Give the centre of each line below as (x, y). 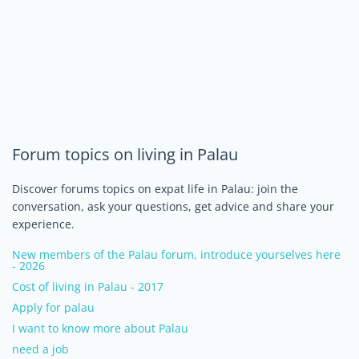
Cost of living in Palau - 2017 (88, 286)
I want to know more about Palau (100, 328)
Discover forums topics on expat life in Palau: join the (155, 189)
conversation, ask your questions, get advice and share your (173, 206)
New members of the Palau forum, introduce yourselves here (176, 254)
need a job (40, 349)
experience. (43, 224)
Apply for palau (53, 307)
